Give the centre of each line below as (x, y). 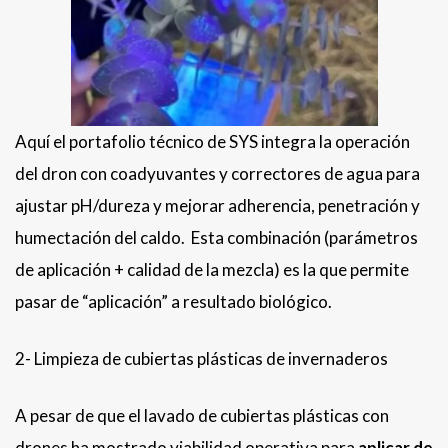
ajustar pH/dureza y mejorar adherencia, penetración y (217, 206)
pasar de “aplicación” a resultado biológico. (173, 302)
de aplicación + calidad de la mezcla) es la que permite (212, 270)
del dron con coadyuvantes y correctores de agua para (217, 174)
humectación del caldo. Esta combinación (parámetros (216, 238)
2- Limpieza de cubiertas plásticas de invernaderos (201, 359)
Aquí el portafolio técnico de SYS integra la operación (212, 142)
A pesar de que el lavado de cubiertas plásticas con (202, 416)
